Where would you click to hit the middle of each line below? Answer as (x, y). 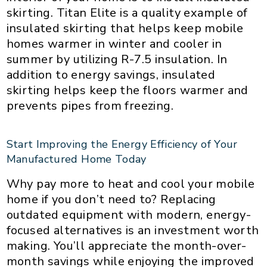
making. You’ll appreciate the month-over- (126, 246)
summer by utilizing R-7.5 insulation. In (117, 59)
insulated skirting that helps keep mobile (125, 28)
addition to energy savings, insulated (111, 74)
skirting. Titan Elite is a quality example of (127, 13)
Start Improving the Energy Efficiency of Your (122, 144)
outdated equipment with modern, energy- (129, 215)
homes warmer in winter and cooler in (114, 44)
